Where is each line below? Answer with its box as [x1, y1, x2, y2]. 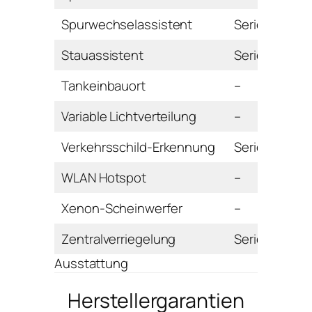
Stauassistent [61, 46, 143, 65]
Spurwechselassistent [61, 15, 193, 34]
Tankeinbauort [61, 77, 146, 95]
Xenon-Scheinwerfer [61, 199, 182, 218]
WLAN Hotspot [61, 169, 147, 187]
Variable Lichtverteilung [61, 107, 196, 126]
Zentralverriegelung [61, 230, 176, 249]
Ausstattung [54, 254, 128, 273]
